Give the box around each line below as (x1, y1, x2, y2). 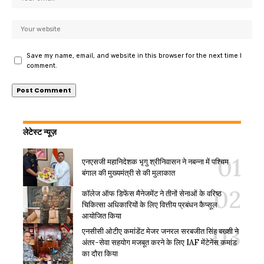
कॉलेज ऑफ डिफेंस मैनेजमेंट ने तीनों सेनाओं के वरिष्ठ (82, 188, 222, 199)
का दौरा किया (82, 248, 118, 259)
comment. (27, 61, 57, 70)
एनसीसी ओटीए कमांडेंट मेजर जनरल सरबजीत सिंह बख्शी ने (82, 226, 239, 236)
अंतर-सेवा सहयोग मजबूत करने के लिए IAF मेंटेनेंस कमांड (82, 237, 237, 247)
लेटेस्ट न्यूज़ (23, 127, 57, 137)
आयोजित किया (82, 210, 121, 221)
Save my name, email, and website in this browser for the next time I (27, 51, 242, 60)
